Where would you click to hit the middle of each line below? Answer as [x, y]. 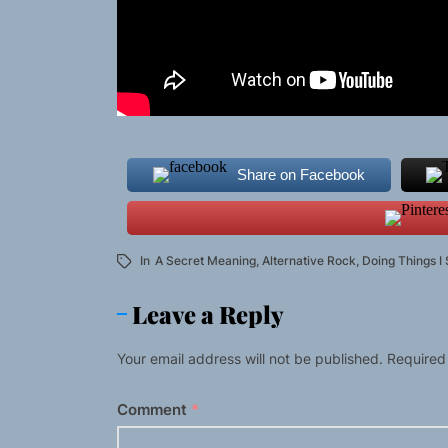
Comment [154, 410]
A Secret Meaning [205, 261]
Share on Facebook [300, 175]
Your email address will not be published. [250, 359]
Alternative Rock [309, 261]
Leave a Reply [208, 314]
